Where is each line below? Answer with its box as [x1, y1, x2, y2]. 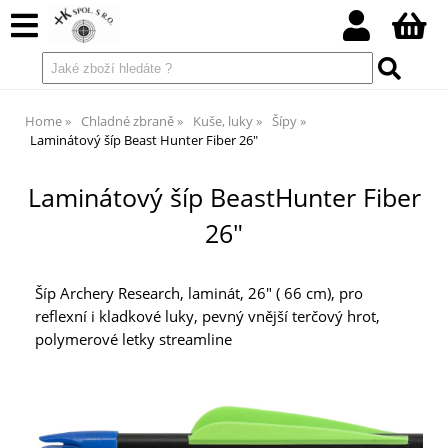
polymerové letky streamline [35, 329, 232, 351]
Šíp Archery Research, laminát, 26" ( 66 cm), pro [35, 283, 363, 305]
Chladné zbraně [81, 112, 174, 130]
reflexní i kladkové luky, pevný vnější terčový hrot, [35, 306, 380, 328]
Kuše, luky [193, 112, 253, 130]
